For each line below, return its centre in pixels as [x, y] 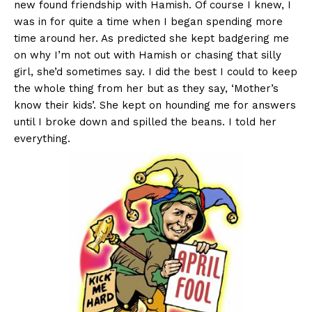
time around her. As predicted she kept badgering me [151, 39]
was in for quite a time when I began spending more [148, 22]
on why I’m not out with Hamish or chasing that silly [148, 55]
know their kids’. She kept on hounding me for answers [155, 106]
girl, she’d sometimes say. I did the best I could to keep [156, 72]
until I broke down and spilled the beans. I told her [145, 122]
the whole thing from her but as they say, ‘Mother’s [146, 89]
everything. [42, 139]
